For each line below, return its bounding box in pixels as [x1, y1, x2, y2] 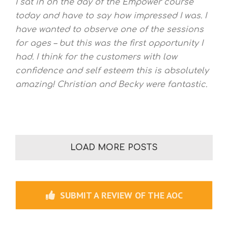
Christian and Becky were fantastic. [57, 79, 207, 89]
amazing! [15, 79, 57, 89]
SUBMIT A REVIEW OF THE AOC [60, 189, 183, 201]
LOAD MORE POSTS [70, 142, 158, 152]
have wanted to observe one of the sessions [15, 24, 204, 34]
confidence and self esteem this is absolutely [15, 66, 209, 75]
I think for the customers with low [36, 52, 177, 62]
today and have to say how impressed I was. [15, 11, 205, 20]
